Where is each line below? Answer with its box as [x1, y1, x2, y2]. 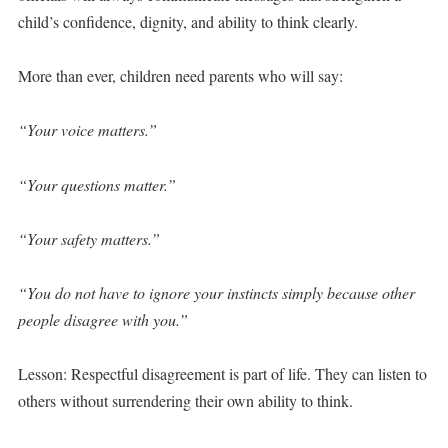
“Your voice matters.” [17, 119, 157, 141]
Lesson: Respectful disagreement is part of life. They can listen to [17, 363, 427, 385]
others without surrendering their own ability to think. [17, 390, 353, 412]
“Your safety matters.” [17, 227, 160, 249]
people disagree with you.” [17, 308, 188, 330]
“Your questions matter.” [17, 173, 176, 195]
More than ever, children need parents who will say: [17, 65, 343, 87]
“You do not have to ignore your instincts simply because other [17, 281, 415, 303]
